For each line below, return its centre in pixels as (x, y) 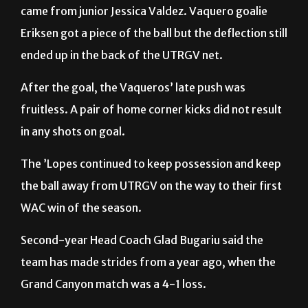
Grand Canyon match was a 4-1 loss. (113, 251)
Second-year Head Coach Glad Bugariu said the (142, 207)
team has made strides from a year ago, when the (148, 229)
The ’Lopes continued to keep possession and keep (151, 130)
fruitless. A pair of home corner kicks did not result (151, 76)
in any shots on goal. (73, 98)
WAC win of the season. (81, 174)
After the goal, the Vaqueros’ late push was (133, 54)
